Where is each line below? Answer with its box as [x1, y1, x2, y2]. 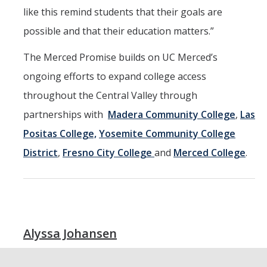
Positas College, [23, 127, 97, 141]
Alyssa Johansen [23, 225, 117, 242]
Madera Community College [108, 108, 235, 122]
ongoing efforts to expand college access [23, 70, 206, 83]
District [23, 146, 58, 160]
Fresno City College [63, 146, 154, 160]
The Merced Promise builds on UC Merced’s [23, 51, 218, 64]
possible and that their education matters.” [23, 24, 214, 38]
